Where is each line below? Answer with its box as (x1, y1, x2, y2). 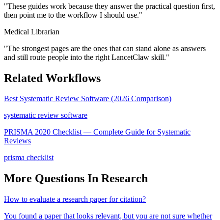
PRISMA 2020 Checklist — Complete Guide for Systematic (4, 128, 191, 137)
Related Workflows (4, 71, 101, 84)
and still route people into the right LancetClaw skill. (4, 53, 166, 61)
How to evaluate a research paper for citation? (4, 195, 146, 204)
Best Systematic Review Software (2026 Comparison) (4, 94, 171, 103)
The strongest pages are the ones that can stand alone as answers (7, 44, 206, 53)
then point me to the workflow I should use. (4, 10, 139, 19)
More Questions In (4, 172, 101, 185)
